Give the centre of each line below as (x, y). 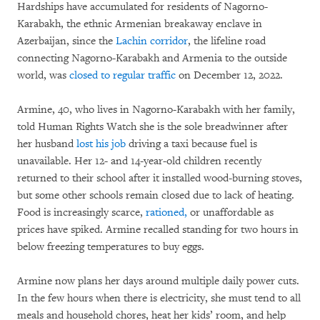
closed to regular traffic (122, 76)
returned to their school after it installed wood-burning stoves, (160, 179)
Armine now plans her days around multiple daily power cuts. (158, 281)
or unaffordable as (230, 213)
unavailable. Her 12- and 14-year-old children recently (139, 161)
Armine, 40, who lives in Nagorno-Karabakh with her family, (156, 110)
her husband (47, 144)
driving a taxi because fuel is (191, 144)
